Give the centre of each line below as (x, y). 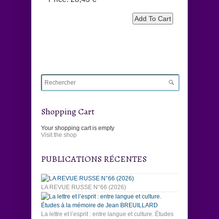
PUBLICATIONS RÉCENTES (94, 159)
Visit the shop (59, 135)
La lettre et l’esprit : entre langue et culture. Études (107, 214)
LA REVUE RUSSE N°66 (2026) (84, 187)
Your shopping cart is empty (78, 128)
